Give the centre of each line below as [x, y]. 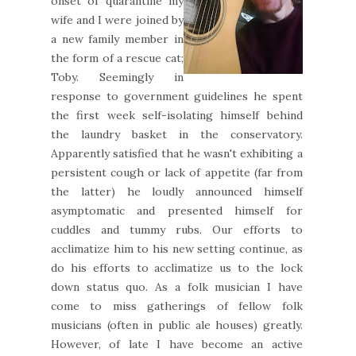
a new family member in [117, 39]
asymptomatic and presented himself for [177, 210]
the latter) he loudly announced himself [177, 191]
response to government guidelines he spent [177, 96]
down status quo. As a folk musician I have [177, 286]
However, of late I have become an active [177, 344]
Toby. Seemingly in [117, 77]
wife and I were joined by [117, 19]
